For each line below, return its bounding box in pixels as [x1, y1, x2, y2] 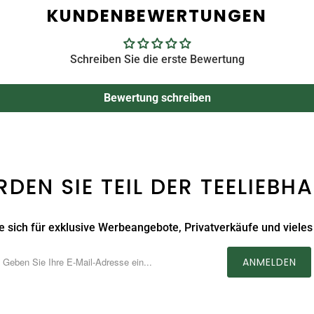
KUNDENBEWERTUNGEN [47, 4, 267, 27]
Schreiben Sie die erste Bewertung [69, 52, 245, 66]
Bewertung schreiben [103, 90, 211, 104]
